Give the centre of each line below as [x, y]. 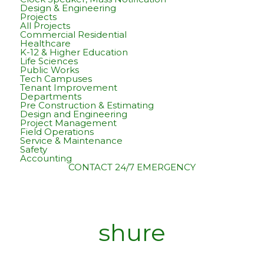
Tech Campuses [56, 79]
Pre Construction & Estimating [87, 105]
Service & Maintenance [71, 141]
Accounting [46, 159]
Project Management [68, 123]
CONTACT [90, 167]
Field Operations [57, 132]
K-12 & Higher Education [74, 52]
